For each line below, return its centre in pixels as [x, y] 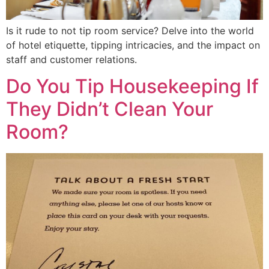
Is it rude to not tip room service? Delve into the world [130, 30]
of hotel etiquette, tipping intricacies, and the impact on [133, 45]
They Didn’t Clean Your [110, 109]
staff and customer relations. [71, 59]
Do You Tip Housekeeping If [132, 86]
